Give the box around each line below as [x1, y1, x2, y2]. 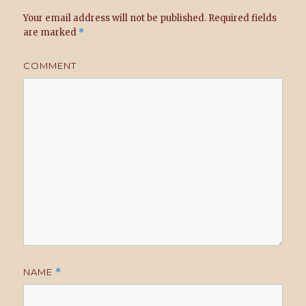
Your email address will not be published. [23, 12, 207, 24]
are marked [23, 26, 79, 38]
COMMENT [23, 59, 77, 71]
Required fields [206, 12, 277, 24]
